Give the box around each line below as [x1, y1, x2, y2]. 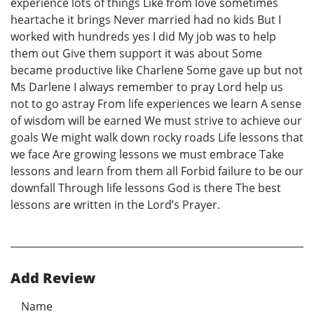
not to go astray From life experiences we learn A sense [11, 96, 301, 112]
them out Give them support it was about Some [11, 46, 262, 62]
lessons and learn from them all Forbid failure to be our [11, 163, 303, 179]
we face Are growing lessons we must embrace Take [11, 146, 284, 163]
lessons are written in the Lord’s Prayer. [11, 197, 220, 213]
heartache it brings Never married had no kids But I [11, 12, 281, 28]
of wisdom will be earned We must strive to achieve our [11, 113, 302, 129]
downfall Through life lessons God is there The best [11, 180, 281, 196]
